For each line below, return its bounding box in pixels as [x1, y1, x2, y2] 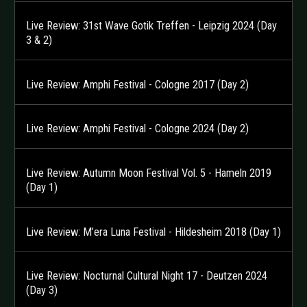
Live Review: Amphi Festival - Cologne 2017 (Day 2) [26, 77, 249, 91]
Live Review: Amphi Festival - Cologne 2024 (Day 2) [26, 122, 249, 136]
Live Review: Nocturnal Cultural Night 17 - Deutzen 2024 [26, 269, 267, 283]
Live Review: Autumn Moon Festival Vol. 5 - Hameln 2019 [26, 167, 271, 180]
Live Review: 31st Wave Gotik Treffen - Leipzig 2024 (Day [26, 19, 277, 33]
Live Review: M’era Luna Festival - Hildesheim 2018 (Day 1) [26, 225, 281, 238]
